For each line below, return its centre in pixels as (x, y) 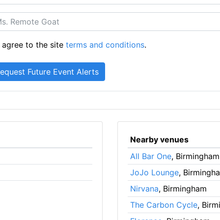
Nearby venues (159, 139)
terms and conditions (105, 44)
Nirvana (144, 188)
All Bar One (151, 156)
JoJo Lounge (154, 172)
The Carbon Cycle (164, 205)
